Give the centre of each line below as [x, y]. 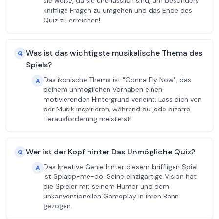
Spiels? [39, 65]
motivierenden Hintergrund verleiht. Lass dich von [123, 99]
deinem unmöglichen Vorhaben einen [103, 89]
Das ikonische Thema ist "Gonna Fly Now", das [117, 80]
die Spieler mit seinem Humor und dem [106, 186]
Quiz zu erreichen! [72, 20]
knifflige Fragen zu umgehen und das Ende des [118, 10]
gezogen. [58, 206]
